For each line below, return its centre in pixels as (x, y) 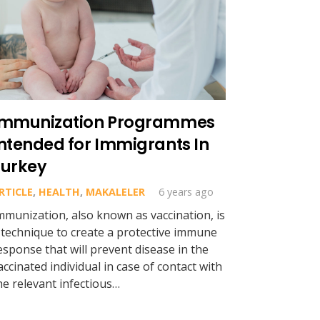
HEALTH (59, 191)
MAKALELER (115, 191)
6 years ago (186, 191)
